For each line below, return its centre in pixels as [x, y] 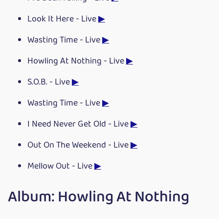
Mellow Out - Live [61, 167]
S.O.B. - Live [50, 83]
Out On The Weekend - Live [79, 146]
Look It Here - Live [63, 20]
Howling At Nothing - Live [77, 62]
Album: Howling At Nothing [99, 197]
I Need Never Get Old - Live [79, 125]
